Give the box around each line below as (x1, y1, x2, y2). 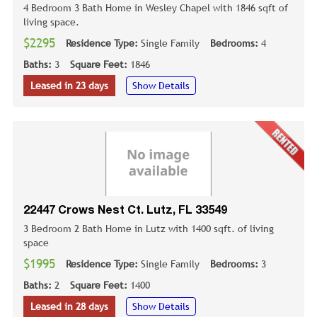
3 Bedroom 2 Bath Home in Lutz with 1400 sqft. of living (23, 223, 274, 235)
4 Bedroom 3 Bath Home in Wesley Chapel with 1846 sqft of (23, 1, 288, 13)
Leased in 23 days (30, 79, 108, 91)
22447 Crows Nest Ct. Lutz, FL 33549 (23, 206, 227, 217)
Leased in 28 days (30, 301, 108, 313)
